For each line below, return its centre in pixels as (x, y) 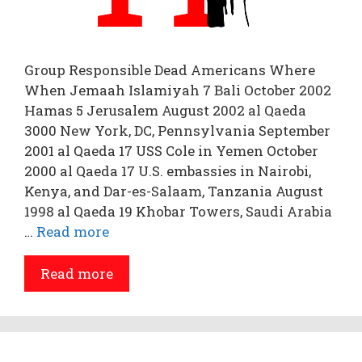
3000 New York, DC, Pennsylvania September (177, 130)
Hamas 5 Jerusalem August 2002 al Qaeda (165, 110)
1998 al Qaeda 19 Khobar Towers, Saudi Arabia (178, 211)
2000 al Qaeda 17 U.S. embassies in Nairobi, (168, 171)
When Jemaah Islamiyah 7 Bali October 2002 (178, 90)
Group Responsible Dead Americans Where (170, 70)
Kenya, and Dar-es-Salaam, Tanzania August (174, 191)
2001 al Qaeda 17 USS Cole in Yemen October (171, 151)
